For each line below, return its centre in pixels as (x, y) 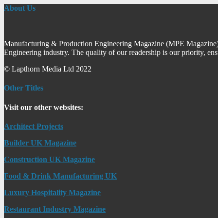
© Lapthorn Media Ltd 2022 (48, 69)
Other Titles (24, 88)
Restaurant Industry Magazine (55, 209)
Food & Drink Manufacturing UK (60, 176)
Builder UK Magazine (40, 143)
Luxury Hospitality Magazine (52, 192)
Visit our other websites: (44, 107)
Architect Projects (34, 126)
